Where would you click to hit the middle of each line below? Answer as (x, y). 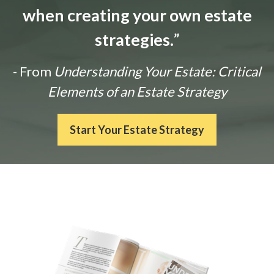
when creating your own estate (137, 15)
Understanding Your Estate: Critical (156, 72)
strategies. (134, 40)
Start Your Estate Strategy (137, 130)
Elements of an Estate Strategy (137, 92)
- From (32, 72)
